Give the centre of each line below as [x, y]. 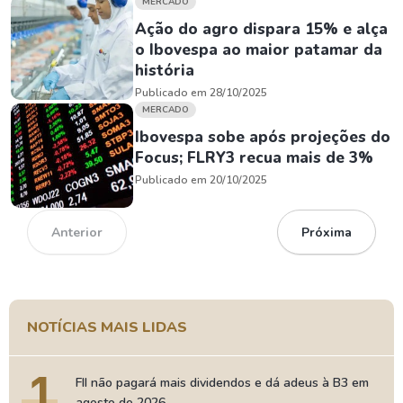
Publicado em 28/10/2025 [201, 93]
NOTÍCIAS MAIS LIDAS [107, 327]
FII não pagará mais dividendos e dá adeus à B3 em [222, 383]
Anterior [77, 232]
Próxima [327, 232]
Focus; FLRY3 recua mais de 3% [254, 158]
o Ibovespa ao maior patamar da [259, 50]
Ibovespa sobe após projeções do [263, 137]
